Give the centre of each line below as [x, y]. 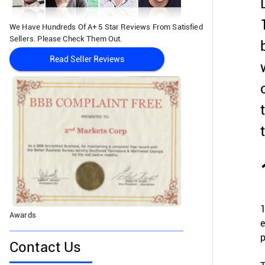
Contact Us [46, 247]
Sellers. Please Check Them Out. [66, 39]
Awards [23, 215]
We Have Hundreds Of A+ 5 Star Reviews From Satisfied [106, 27]
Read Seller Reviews [87, 59]
